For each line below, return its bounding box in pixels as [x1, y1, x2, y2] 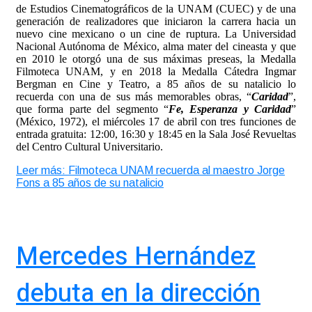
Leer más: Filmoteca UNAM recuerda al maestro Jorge [16, 164, 285, 176]
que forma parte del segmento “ [16, 102, 169, 115]
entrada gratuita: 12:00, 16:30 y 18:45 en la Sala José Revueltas [16, 127, 296, 140]
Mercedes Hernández [16, 237, 256, 275]
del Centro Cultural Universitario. [16, 140, 163, 153]
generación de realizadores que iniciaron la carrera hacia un [16, 15, 296, 27]
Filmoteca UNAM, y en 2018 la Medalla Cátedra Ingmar [16, 65, 296, 77]
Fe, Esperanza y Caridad [168, 102, 291, 115]
